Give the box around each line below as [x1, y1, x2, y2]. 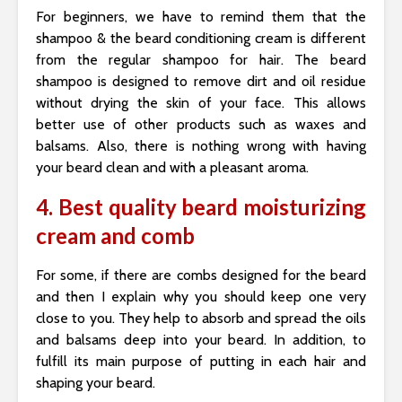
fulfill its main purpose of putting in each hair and [36, 352, 366, 370]
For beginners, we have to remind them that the [36, 7, 366, 25]
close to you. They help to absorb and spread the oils [36, 309, 366, 327]
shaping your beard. [36, 373, 155, 391]
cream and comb [36, 222, 195, 249]
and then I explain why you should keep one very [36, 287, 366, 305]
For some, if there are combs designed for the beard [36, 266, 366, 284]
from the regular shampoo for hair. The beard [36, 50, 366, 68]
